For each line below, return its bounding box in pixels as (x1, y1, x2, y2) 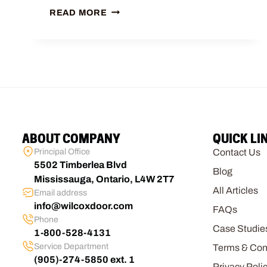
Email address (34, 188, 87, 197)
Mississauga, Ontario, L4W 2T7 (34, 174, 175, 184)
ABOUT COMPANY (22, 132, 120, 146)
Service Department (34, 242, 108, 251)
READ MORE (49, 7, 107, 17)
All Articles (213, 185, 259, 195)
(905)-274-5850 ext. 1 (34, 254, 135, 265)
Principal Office (34, 147, 90, 156)
